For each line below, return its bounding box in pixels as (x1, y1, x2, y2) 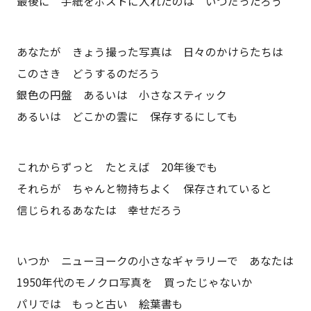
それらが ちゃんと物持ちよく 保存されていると (16, 180, 272, 196)
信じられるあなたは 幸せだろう (16, 202, 183, 218)
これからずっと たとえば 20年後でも (16, 159, 218, 175)
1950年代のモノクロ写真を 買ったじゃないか (16, 274, 253, 289)
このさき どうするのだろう (16, 65, 160, 81)
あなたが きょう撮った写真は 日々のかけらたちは (16, 44, 283, 60)
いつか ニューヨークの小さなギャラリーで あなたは (16, 252, 294, 268)
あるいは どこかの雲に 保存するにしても (16, 108, 238, 124)
